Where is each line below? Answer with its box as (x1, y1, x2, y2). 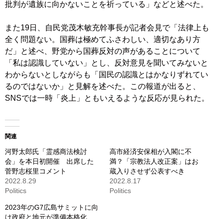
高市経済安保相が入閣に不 (109, 148, 192, 156)
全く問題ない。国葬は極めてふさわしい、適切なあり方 (5, 35, 200, 44)
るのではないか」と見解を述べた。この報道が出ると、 (5, 82, 200, 91)
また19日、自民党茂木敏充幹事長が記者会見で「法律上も (5, 23, 209, 32)
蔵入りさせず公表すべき (109, 167, 185, 175)
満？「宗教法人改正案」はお (109, 157, 198, 166)
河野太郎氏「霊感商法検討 (5, 148, 87, 156)
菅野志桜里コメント (5, 167, 66, 175)
